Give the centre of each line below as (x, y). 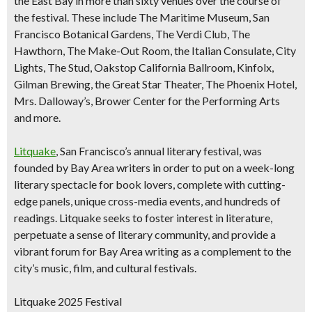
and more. (37, 117)
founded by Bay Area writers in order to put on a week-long (154, 167)
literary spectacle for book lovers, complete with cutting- (150, 184)
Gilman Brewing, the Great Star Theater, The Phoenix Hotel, (155, 84)
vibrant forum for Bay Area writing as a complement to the (153, 251)
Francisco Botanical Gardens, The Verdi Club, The (132, 34)
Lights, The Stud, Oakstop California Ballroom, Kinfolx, (144, 67)
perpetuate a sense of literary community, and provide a (145, 234)
